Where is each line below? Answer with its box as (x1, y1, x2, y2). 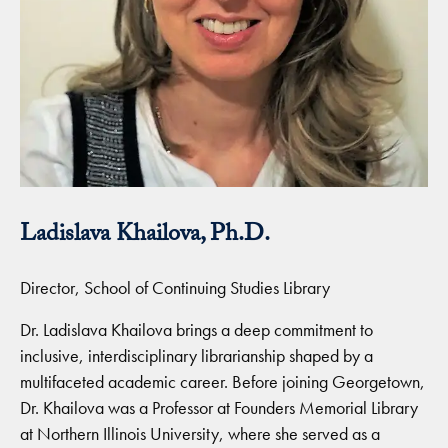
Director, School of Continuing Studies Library (20, 276, 330, 299)
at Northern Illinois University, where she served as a (20, 422, 380, 445)
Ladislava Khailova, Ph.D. (20, 215, 270, 257)
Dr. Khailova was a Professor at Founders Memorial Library (20, 396, 418, 419)
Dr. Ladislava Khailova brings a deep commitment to (20, 318, 373, 341)
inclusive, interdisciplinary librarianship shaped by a (20, 344, 373, 367)
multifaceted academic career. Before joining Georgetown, (20, 370, 425, 393)
